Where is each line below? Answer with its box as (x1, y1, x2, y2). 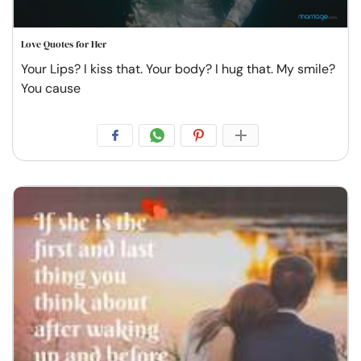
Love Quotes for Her (21, 37, 106, 51)
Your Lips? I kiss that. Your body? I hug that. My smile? (21, 60, 335, 77)
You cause (21, 79, 81, 97)
